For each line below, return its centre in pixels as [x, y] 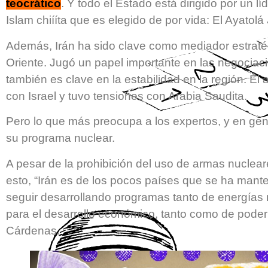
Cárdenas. [33, 230]
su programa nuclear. [60, 138]
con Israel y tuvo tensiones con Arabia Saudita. [127, 96]
